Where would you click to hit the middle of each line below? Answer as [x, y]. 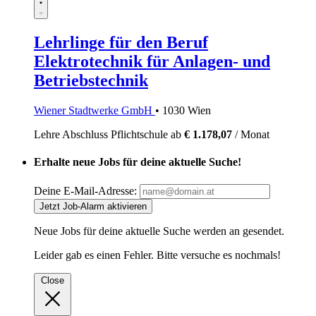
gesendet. [263, 231]
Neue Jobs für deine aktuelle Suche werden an [138, 231]
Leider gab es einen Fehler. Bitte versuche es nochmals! [157, 255]
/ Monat [251, 135]
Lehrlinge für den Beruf [121, 43]
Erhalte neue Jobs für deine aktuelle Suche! [138, 162]
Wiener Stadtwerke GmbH [95, 111]
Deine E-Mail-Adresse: [85, 190]
